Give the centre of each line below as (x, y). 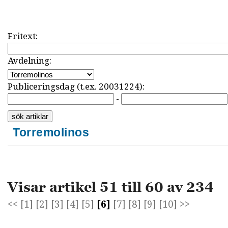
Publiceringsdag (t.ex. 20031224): (76, 87)
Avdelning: (30, 61)
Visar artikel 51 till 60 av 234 (111, 187)
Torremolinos (51, 132)
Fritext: (23, 36)
